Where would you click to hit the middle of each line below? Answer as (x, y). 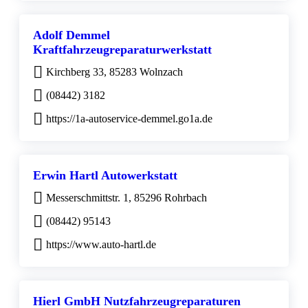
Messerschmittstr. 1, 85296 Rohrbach (126, 198)
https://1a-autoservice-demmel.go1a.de (129, 119)
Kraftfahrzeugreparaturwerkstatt (122, 50)
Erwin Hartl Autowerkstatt (105, 176)
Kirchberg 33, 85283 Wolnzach (114, 72)
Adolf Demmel (71, 35)
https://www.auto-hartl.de (101, 245)
